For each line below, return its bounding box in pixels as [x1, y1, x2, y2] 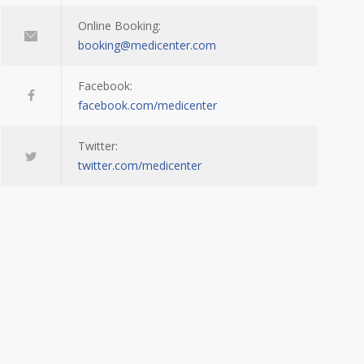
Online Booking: [78, 18, 161, 34]
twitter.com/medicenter [78, 158, 201, 174]
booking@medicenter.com [78, 37, 216, 54]
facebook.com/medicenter [78, 97, 217, 114]
